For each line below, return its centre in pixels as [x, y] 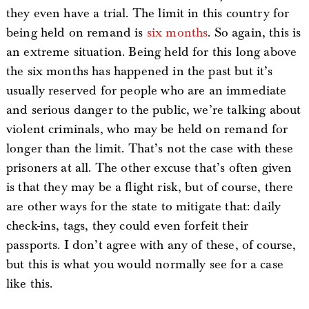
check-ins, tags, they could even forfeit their [127, 226]
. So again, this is [255, 33]
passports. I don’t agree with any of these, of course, [151, 245]
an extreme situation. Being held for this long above [151, 52]
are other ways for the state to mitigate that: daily [143, 207]
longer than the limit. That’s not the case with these [150, 149]
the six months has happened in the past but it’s [139, 71]
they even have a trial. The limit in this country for [148, 13]
